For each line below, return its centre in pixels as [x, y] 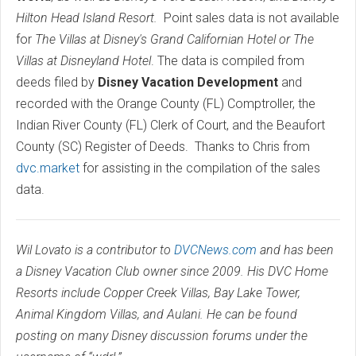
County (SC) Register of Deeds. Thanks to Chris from [163, 147]
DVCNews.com [215, 250]
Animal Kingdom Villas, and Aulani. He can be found [157, 315]
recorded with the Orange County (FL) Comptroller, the [166, 104]
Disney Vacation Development [188, 83]
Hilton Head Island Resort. [90, 18]
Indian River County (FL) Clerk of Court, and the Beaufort [170, 126]
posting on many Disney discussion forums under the [162, 336]
